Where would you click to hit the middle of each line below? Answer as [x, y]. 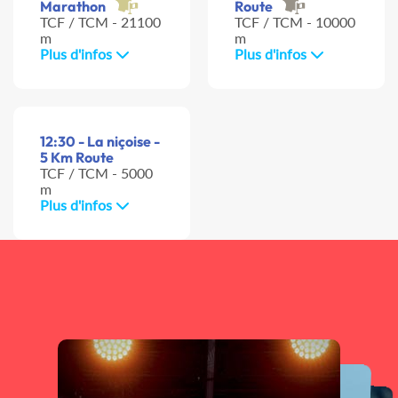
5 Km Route [77, 158]
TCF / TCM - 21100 [100, 22]
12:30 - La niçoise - [100, 142]
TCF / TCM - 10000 [295, 22]
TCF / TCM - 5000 [96, 173]
